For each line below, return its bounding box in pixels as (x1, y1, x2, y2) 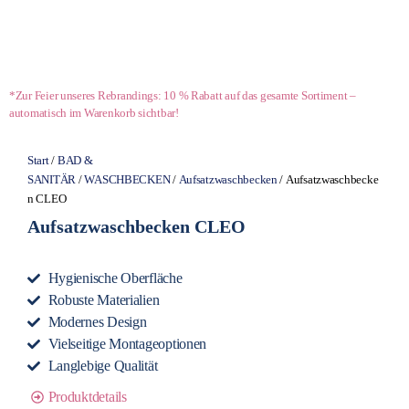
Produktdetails (47, 388, 127, 405)
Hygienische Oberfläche (47, 269, 183, 287)
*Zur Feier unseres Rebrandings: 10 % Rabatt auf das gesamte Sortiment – (9, 88, 356, 102)
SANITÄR (27, 173, 77, 186)
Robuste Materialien (47, 291, 160, 309)
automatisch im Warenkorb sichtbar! (9, 105, 179, 120)
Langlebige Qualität (47, 357, 158, 374)
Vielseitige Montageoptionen (47, 335, 207, 352)
